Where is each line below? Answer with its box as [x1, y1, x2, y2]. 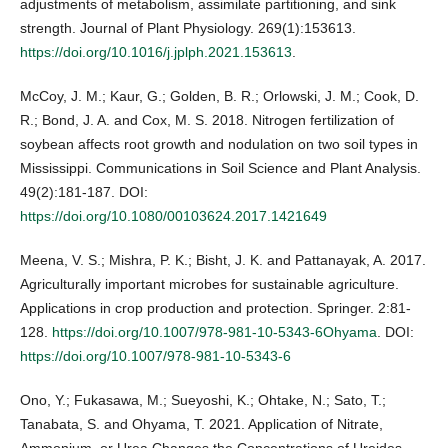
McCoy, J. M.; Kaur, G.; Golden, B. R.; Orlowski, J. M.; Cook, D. [20, 88, 419, 105]
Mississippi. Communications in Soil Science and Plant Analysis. [20, 160, 421, 177]
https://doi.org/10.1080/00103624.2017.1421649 [20, 208, 327, 225]
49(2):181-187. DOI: [20, 184, 148, 201]
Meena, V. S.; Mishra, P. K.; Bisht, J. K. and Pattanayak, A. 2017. [20, 252, 426, 269]
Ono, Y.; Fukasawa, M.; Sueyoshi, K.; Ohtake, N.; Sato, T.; [20, 392, 386, 409]
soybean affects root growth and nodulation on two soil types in [20, 136, 418, 153]
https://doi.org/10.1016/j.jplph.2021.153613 [20, 44, 292, 61]
